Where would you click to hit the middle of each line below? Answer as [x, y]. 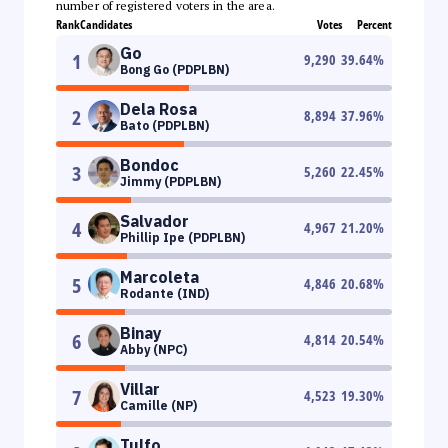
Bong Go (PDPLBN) [174, 69]
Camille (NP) [158, 405]
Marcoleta [159, 276]
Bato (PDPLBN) [164, 125]
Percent [374, 24]
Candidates [106, 24]
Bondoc [149, 164]
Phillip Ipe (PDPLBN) [182, 237]
